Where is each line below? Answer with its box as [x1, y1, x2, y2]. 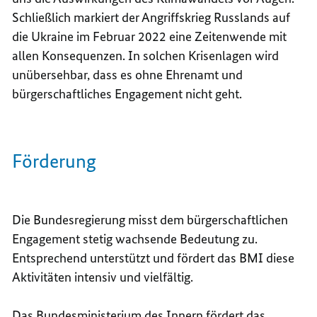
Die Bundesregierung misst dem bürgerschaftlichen [12, 212, 289, 229]
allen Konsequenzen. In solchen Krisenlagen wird [12, 47, 279, 64]
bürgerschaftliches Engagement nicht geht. [12, 86, 243, 103]
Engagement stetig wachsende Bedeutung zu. [12, 231, 258, 248]
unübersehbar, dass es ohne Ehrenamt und [12, 67, 243, 83]
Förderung [12, 149, 97, 173]
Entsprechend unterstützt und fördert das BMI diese [12, 250, 295, 267]
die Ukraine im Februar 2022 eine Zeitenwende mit [12, 28, 287, 45]
